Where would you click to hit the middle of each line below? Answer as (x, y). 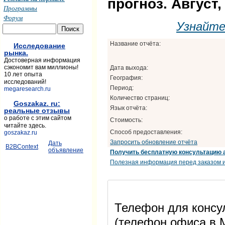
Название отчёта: (135, 43)
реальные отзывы (37, 110)
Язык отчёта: (129, 108)
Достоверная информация (42, 60)
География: (126, 78)
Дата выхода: (129, 68)
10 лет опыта (23, 74)
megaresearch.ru (27, 89)
